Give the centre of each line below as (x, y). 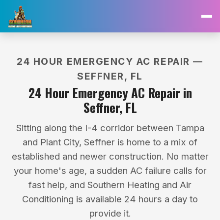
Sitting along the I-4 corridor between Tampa (110, 128)
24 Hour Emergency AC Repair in (110, 93)
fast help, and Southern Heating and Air (110, 185)
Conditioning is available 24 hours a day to (110, 199)
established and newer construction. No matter (110, 156)
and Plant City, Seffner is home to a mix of (110, 142)
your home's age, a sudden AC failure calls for (110, 170)
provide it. (110, 213)
